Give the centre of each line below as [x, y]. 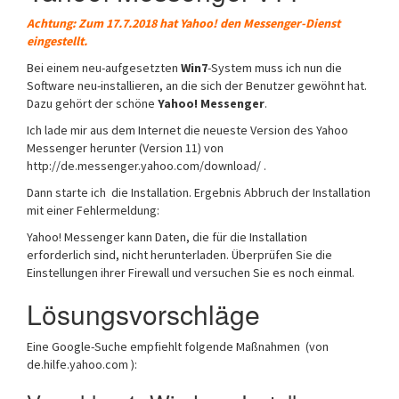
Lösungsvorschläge [143, 314]
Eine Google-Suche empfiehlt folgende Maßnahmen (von [180, 346]
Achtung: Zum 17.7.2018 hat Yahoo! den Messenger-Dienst [183, 23]
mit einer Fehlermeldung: [93, 210]
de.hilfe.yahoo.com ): [82, 364]
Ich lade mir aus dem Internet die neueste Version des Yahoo [187, 130]
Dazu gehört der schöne [92, 103]
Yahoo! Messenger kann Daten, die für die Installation [167, 237]
